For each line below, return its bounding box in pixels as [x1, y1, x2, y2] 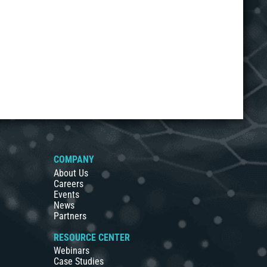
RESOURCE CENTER [54, 231, 131, 243]
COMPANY [54, 154, 95, 165]
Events [54, 188, 80, 200]
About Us [54, 167, 89, 179]
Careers [54, 178, 84, 190]
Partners [54, 210, 87, 222]
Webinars [54, 245, 90, 256]
